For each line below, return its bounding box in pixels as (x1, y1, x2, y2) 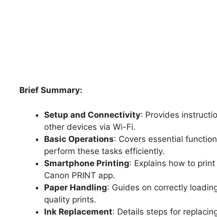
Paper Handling (44, 182, 107, 192)
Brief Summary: (19, 85, 82, 95)
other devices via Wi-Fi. (44, 122, 136, 132)
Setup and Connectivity (44, 109, 140, 120)
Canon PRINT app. (44, 170, 115, 180)
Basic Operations (44, 134, 114, 144)
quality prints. (44, 194, 96, 204)
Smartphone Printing (44, 158, 129, 168)
